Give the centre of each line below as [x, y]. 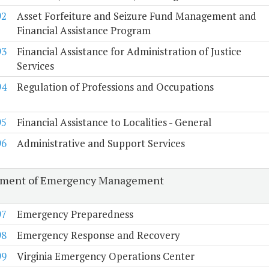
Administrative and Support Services [101, 144]
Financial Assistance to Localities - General [114, 122]
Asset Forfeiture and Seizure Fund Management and [136, 16]
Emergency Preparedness [75, 214]
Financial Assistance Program [83, 31]
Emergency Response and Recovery [98, 235]
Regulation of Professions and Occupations [115, 87]
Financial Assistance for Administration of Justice [129, 52]
